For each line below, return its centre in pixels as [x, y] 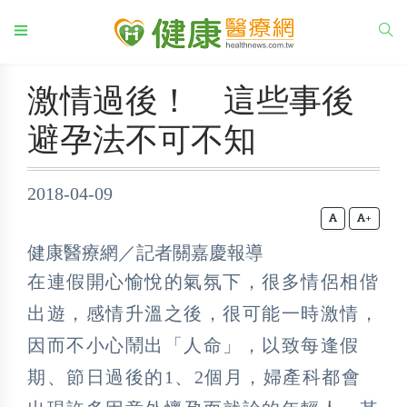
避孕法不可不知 [142, 140]
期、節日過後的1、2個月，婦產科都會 [194, 377]
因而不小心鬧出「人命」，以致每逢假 [194, 346]
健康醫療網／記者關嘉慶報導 [145, 253]
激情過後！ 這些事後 [191, 101]
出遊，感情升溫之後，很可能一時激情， [203, 314]
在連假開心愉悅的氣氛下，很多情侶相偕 [203, 282]
